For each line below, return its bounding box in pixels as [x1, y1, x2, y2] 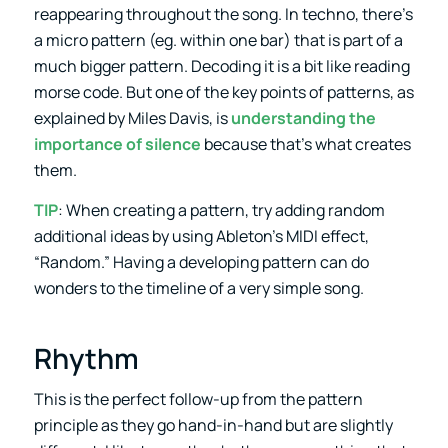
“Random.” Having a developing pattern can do [33, 250, 369, 273]
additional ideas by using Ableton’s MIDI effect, [33, 224, 369, 247]
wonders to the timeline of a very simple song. [33, 276, 364, 299]
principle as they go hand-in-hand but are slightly [33, 414, 393, 437]
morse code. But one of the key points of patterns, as [33, 80, 414, 103]
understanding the [230, 106, 376, 129]
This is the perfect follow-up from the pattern [33, 388, 363, 411]
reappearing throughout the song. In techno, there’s [33, 2, 413, 25]
